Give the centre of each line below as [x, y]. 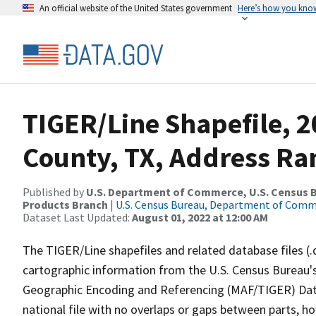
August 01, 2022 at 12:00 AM [200, 217]
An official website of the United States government [136, 8]
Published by [54, 192]
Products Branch [65, 205]
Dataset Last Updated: [77, 217]
